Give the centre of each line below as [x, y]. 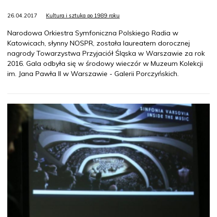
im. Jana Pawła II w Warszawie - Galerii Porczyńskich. [93, 74]
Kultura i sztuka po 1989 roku [83, 16]
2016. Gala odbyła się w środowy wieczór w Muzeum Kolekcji [105, 64]
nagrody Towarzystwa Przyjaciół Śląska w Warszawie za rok [106, 54]
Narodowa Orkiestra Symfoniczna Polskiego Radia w [93, 33]
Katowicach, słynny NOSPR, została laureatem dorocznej [99, 43]
